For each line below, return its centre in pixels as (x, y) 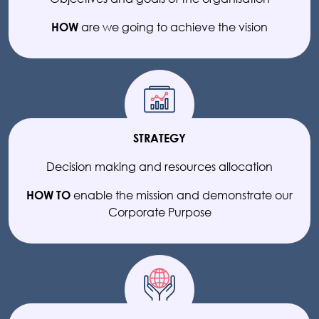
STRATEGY (159, 138)
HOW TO (48, 195)
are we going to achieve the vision (173, 27)
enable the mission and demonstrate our (182, 195)
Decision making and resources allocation (159, 166)
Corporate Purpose (159, 212)
